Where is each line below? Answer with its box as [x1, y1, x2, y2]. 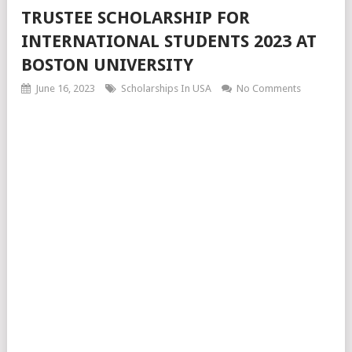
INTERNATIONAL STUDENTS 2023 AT [21, 31, 317, 51]
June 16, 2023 [35, 82, 95, 94]
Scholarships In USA [121, 82, 211, 94]
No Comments [236, 82, 301, 94]
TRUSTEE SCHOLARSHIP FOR [21, 8, 250, 27]
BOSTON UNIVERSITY [21, 55, 193, 75]
